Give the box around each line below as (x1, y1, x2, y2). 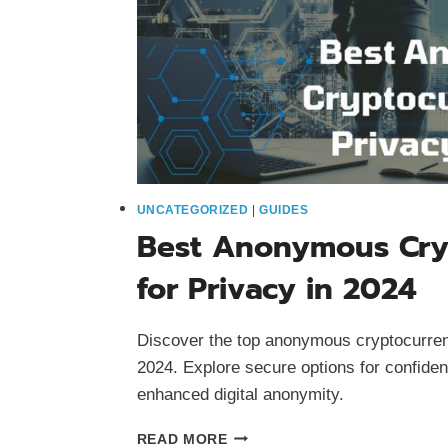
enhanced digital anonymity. (136, 384, 344, 404)
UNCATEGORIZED (136, 202, 249, 217)
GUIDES (259, 202, 309, 217)
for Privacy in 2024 (136, 265, 416, 312)
